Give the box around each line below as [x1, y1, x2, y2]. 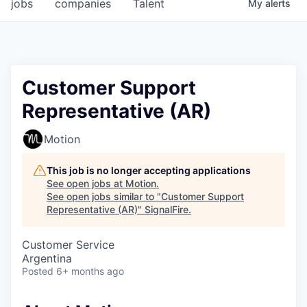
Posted [22, 265, 53, 277]
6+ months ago [56, 265, 124, 277]
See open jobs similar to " [47, 191, 161, 202]
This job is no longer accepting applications [47, 164, 251, 176]
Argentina [22, 251, 72, 265]
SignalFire [145, 204, 188, 215]
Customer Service [22, 238, 114, 251]
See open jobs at [47, 177, 125, 189]
